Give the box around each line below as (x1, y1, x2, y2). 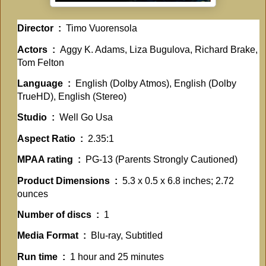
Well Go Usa (59, 112, 113, 123)
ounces (17, 188, 48, 199)
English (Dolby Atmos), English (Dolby (75, 78, 236, 89)
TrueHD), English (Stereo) (17, 91, 126, 102)
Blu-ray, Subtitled (91, 230, 163, 241)
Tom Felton (17, 57, 64, 68)
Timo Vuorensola (66, 23, 137, 34)
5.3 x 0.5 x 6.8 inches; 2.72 (122, 175, 234, 186)
